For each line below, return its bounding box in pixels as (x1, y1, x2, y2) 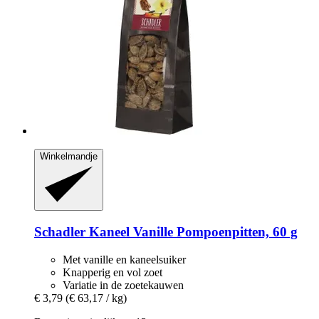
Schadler (34, 224, 85, 240)
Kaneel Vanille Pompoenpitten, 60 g (85, 224, 298, 240)
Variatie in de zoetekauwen (63, 278, 184, 291)
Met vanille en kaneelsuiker (63, 253, 186, 266)
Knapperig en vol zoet (63, 266, 162, 278)
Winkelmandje (40, 150, 98, 162)
